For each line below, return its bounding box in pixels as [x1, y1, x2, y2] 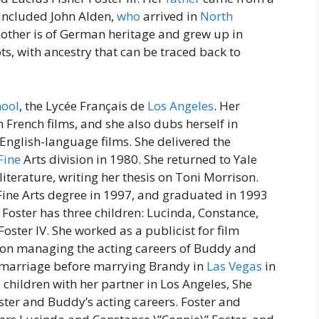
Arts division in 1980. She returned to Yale [21, 150, 257, 167]
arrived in [140, 8, 200, 25]
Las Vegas [206, 257, 262, 274]
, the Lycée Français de [19, 97, 147, 114]
